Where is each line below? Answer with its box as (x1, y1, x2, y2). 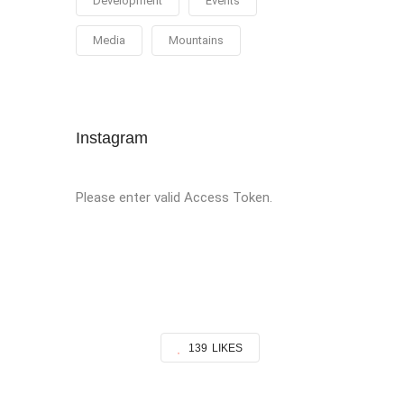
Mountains (168, 33, 224, 47)
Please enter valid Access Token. (75, 189, 272, 206)
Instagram (75, 129, 148, 147)
